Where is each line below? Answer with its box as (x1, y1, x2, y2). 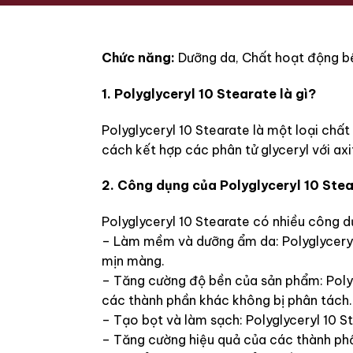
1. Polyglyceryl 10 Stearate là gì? (101, 85, 316, 102)
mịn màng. (101, 253, 165, 269)
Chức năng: (101, 50, 178, 65)
